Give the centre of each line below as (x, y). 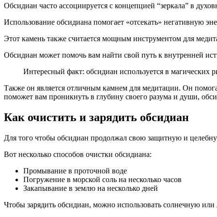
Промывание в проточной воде (75, 170)
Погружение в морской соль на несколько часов (102, 179)
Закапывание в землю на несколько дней (91, 188)
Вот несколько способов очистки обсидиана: (78, 154)
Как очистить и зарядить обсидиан (96, 117)
